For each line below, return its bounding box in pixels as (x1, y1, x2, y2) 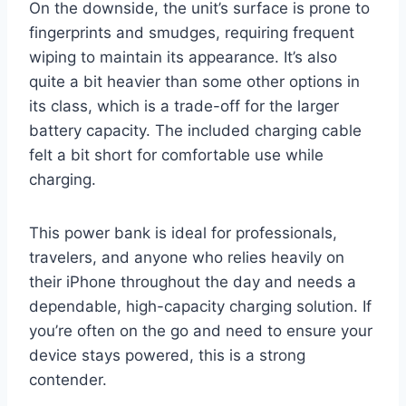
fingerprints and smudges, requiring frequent (29, 23, 354, 42)
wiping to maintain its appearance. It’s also (29, 47, 337, 66)
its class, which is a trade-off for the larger (29, 96, 339, 115)
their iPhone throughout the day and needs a (29, 272, 356, 291)
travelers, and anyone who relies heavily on (29, 247, 344, 266)
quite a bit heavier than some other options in (29, 72, 360, 91)
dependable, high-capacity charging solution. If (29, 296, 372, 315)
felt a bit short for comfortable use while (29, 145, 324, 164)
